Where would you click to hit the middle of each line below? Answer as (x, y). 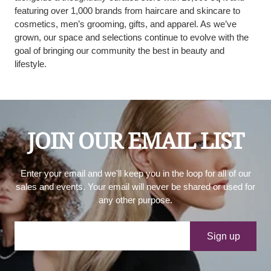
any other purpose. (135, 200)
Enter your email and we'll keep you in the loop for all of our (135, 174)
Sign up (223, 237)
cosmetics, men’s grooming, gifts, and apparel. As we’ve (126, 24)
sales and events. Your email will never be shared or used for (135, 187)
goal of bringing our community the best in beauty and (119, 51)
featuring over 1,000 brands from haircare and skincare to (127, 11)
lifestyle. (31, 64)
